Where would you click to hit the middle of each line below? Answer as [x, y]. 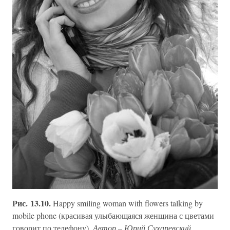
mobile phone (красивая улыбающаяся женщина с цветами [113, 215]
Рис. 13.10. [33, 203]
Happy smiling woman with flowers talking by [128, 203]
